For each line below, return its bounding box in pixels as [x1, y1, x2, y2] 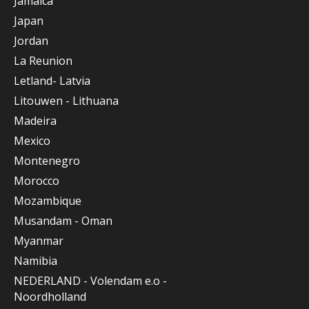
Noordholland [14, 289, 86, 304]
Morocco [14, 173, 59, 188]
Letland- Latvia [14, 73, 90, 88]
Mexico [14, 133, 50, 148]
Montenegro [14, 153, 80, 168]
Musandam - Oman [14, 213, 112, 228]
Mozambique [14, 193, 81, 208]
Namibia [14, 253, 57, 268]
